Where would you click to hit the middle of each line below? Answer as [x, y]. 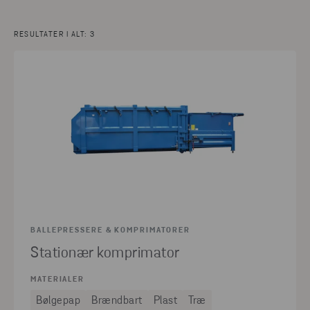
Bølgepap [58, 301]
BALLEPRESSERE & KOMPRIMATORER [111, 230]
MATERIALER [57, 280]
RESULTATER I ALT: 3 [55, 35]
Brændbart [117, 301]
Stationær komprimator [105, 253]
